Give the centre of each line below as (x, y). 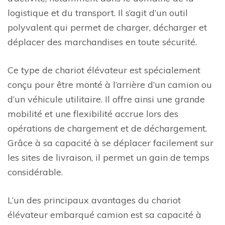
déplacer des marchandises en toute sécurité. (102, 42)
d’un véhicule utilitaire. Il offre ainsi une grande (106, 99)
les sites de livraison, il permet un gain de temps (108, 157)
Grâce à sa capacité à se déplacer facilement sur (110, 143)
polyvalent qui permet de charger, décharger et (107, 27)
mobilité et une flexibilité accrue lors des (93, 114)
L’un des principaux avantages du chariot (94, 200)
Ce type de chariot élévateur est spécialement (104, 70)
